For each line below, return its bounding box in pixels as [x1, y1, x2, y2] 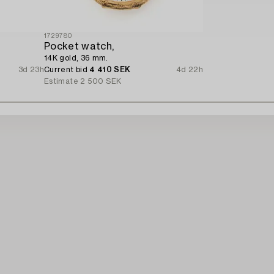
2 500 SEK [80, 77, 122, 85]
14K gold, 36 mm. [44, 54, 108, 62]
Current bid [44, 65, 90, 73]
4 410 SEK [89, 65, 131, 73]
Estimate [44, 77, 78, 85]
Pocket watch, [44, 41, 114, 51]
